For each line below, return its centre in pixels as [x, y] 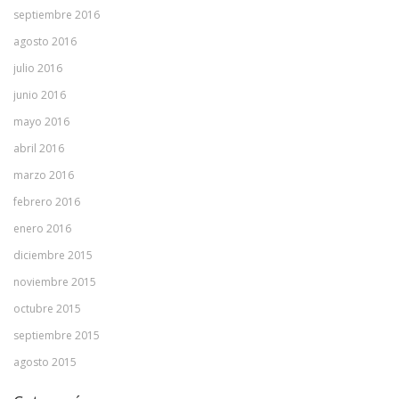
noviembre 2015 [55, 282]
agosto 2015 [45, 362]
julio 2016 [38, 68]
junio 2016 [40, 95]
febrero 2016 [47, 202]
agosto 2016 [45, 41]
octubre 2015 [47, 309]
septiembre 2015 [57, 335]
